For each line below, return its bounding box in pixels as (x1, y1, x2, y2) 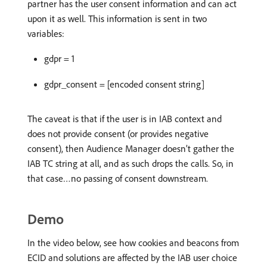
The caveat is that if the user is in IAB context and (27, 113, 222, 125)
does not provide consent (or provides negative (27, 128, 209, 140)
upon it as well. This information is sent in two (27, 13, 207, 25)
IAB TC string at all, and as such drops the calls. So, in (27, 157, 234, 170)
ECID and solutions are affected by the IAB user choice (27, 252, 237, 264)
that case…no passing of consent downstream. (27, 172, 208, 185)
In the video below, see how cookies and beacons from (27, 237, 239, 249)
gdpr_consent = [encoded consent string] (44, 78, 204, 91)
